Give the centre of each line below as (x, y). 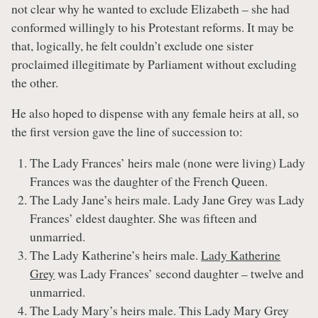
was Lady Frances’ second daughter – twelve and (180, 274)
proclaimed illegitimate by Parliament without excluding (154, 64)
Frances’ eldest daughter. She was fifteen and (144, 218)
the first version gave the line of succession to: (127, 132)
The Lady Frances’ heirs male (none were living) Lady (168, 163)
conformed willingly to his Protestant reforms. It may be (153, 27)
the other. (35, 82)
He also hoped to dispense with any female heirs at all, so (155, 113)
